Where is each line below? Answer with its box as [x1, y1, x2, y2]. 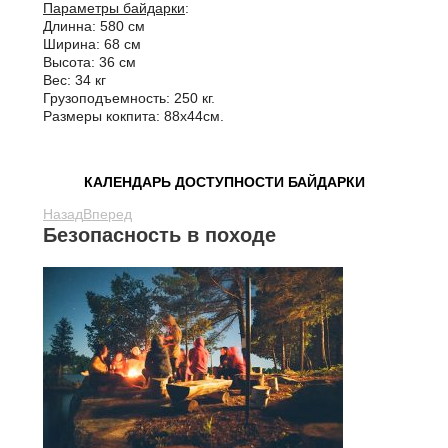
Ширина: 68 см [43, 36, 141, 52]
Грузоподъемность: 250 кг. [43, 90, 215, 106]
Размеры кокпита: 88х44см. [43, 108, 224, 124]
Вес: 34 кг [43, 72, 106, 88]
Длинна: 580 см [43, 18, 145, 34]
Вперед [83, 206, 132, 222]
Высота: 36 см [43, 54, 136, 70]
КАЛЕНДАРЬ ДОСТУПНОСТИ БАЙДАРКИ [83, 174, 365, 190]
